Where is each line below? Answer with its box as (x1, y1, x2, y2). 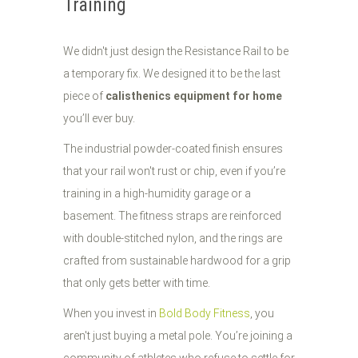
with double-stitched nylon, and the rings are (63, 232, 282, 245)
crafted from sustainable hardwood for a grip (63, 254, 291, 267)
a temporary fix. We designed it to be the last (63, 67, 280, 80)
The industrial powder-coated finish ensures (63, 142, 283, 155)
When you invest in (63, 307, 159, 320)
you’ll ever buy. (63, 112, 135, 125)
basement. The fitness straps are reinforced (63, 209, 281, 222)
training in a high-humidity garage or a (63, 187, 251, 200)
